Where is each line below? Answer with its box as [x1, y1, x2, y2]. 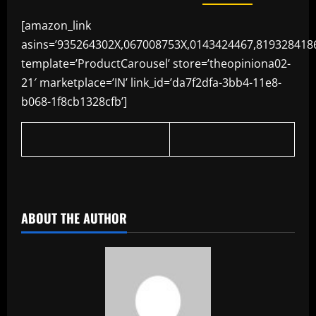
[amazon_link [21, 18, 91, 34]
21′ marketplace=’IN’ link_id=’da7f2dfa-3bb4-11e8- [21, 75, 281, 91]
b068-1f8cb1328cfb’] [21, 94, 127, 110]
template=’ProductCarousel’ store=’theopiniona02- [21, 56, 291, 72]
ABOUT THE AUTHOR [21, 209, 127, 228]
